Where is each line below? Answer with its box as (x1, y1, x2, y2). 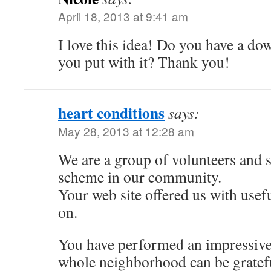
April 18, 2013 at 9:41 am (58, 7, 188, 24)
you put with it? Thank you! (58, 51, 230, 72)
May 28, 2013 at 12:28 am (58, 122, 194, 139)
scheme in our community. (58, 166, 221, 187)
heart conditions (58, 100, 165, 124)
